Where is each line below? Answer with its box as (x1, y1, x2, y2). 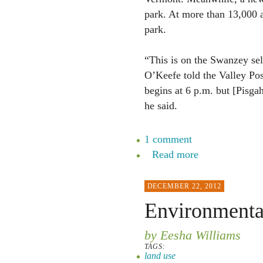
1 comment (144, 133, 192, 145)
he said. (144, 100, 177, 112)
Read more (151, 149, 198, 160)
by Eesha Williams (144, 228, 241, 242)
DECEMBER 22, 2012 (147, 182, 221, 190)
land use (144, 251, 176, 261)
